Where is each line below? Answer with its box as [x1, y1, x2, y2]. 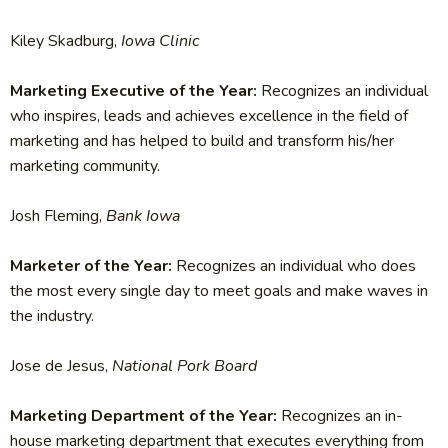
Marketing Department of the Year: [10, 405, 281, 428]
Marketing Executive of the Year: [10, 80, 261, 103]
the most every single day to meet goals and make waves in [10, 280, 428, 303]
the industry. [10, 305, 94, 328]
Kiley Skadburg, [10, 30, 121, 53]
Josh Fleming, [10, 205, 102, 228]
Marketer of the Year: [10, 255, 176, 278]
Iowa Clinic [121, 30, 199, 53]
